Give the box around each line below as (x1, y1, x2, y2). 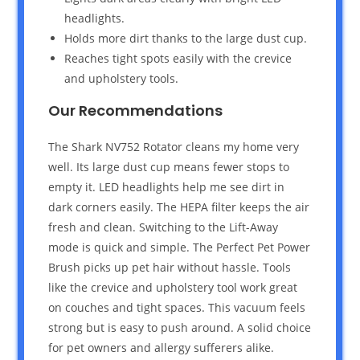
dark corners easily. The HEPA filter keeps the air (48, 198, 310, 215)
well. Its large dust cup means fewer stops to (48, 158, 290, 174)
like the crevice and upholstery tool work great (48, 279, 298, 295)
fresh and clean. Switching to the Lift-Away (48, 219, 279, 235)
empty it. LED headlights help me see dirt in (48, 178, 285, 194)
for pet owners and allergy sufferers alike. (48, 339, 275, 355)
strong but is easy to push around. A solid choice (48, 319, 312, 335)
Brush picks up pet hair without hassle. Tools (48, 259, 292, 275)
